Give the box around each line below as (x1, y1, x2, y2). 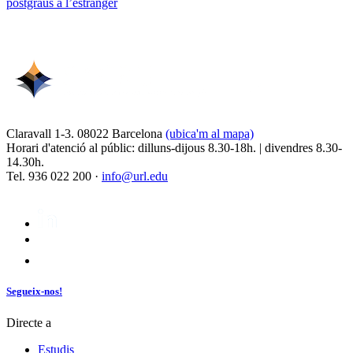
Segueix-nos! (6, 285, 62, 298)
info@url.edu (102, 169, 168, 184)
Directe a (6, 315, 51, 329)
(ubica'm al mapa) (165, 127, 254, 141)
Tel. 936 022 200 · (6, 169, 102, 184)
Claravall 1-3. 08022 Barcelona (6, 127, 165, 141)
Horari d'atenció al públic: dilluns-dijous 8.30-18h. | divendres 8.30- (6, 141, 342, 155)
